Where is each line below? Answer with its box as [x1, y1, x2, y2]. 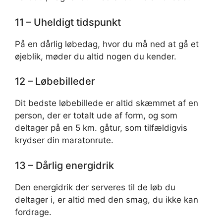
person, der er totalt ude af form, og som [15, 111, 177, 120]
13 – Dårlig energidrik [15, 159, 114, 171]
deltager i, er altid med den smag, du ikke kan [15, 194, 198, 205]
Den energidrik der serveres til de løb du [15, 182, 175, 192]
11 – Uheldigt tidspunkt [15, 16, 121, 28]
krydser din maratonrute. [15, 135, 113, 145]
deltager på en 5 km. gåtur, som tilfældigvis [15, 123, 187, 133]
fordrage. [15, 207, 52, 217]
